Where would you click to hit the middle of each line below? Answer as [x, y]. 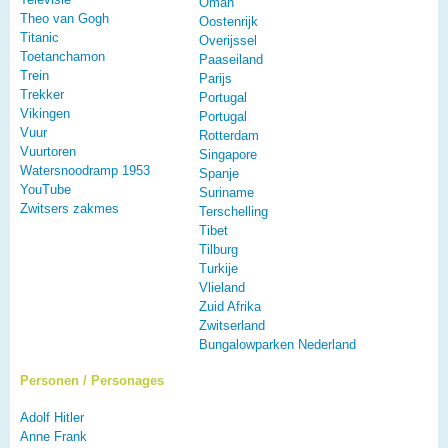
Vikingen [45, 114]
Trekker [42, 95]
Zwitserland [232, 326]
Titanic [39, 38]
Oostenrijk [228, 22]
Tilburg [218, 250]
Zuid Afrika [230, 307]
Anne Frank [53, 437]
